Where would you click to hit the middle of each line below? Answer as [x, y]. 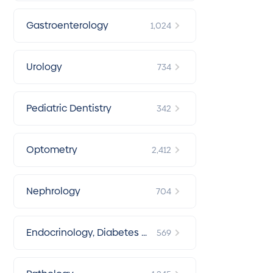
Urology [44, 67]
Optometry [52, 150]
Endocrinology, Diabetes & [87, 232]
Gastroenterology [67, 25]
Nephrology [53, 191]
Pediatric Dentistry [69, 108]
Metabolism [54, 248]
